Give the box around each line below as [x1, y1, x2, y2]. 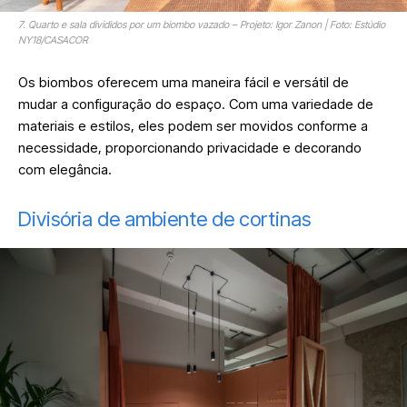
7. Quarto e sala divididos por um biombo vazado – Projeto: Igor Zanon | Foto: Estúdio [18, 18, 385, 32]
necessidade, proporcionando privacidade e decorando [18, 139, 362, 157]
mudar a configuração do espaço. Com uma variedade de [18, 95, 373, 114]
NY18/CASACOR [18, 34, 88, 47]
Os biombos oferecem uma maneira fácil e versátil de [18, 74, 349, 92]
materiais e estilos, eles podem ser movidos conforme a [18, 117, 368, 135]
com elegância [18, 161, 108, 179]
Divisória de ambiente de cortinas [18, 207, 315, 232]
